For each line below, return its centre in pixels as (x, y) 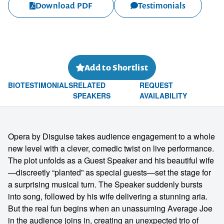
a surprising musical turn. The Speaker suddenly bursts (105, 184)
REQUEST (156, 85)
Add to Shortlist (116, 67)
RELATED (89, 85)
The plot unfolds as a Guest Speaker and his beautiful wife (111, 160)
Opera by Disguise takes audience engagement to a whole (111, 136)
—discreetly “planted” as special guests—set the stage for (109, 172)
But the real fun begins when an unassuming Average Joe (110, 208)
